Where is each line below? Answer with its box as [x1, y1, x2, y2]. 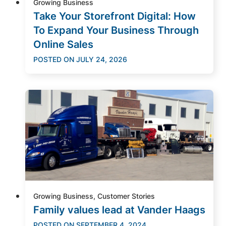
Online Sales [33, 38, 93, 50]
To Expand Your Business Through [33, 24, 199, 36]
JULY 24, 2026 [76, 54, 127, 64]
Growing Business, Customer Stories [33, 191, 155, 200]
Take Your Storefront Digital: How [33, 10, 196, 22]
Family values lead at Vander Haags [33, 203, 205, 216]
